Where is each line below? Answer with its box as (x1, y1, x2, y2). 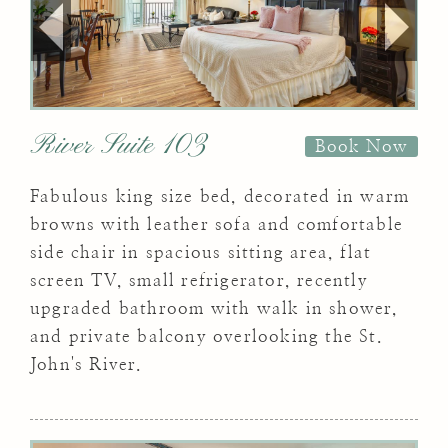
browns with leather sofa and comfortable (30, 215, 404, 233)
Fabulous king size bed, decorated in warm (30, 187, 410, 205)
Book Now (315, 137, 408, 155)
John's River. (30, 355, 143, 373)
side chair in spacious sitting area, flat (30, 243, 372, 261)
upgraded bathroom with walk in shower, (30, 299, 399, 317)
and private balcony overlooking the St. (30, 327, 383, 345)
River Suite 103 (30, 127, 207, 164)
